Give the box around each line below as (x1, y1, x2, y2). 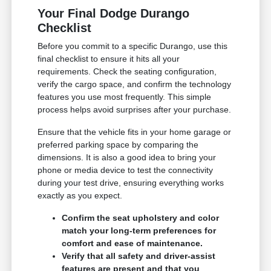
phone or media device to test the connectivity (38, 165, 214, 175)
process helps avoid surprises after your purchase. (38, 105, 232, 115)
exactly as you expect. (38, 191, 123, 201)
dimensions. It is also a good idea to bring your (38, 152, 217, 163)
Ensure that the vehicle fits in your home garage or (38, 127, 232, 137)
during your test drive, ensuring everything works (38, 178, 224, 188)
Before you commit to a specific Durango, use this (38, 41, 228, 51)
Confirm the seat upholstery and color (62, 213, 220, 223)
